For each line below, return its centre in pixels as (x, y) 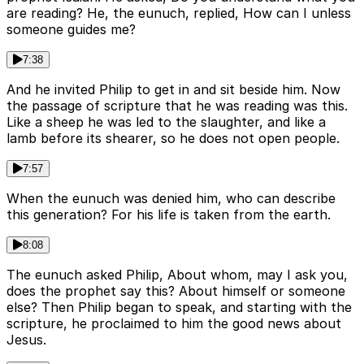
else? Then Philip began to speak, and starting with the (179, 307)
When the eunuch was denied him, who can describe (171, 198)
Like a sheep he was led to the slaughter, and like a (166, 121)
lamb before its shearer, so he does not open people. (173, 138)
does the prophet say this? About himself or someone (176, 290)
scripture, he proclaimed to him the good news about (174, 323)
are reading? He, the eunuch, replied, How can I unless (179, 13)
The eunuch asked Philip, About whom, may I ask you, (177, 274)
